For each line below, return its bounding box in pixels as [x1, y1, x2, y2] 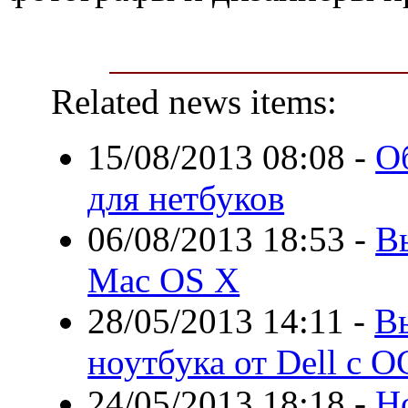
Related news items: [51, 81, 338, 121]
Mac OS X [87, 260, 240, 300]
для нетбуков [87, 178, 285, 218]
